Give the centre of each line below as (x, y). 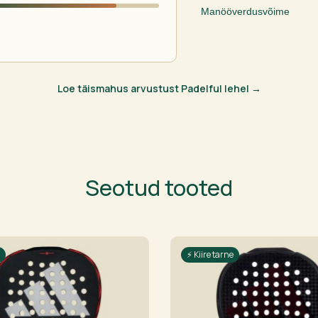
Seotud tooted (159, 187)
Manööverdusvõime (245, 11)
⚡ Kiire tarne (210, 254)
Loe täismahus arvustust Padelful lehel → (159, 88)
